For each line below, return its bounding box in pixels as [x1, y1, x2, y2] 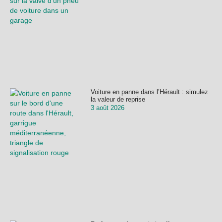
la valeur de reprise [90, 95, 145, 103]
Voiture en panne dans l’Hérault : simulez [90, 88, 208, 96]
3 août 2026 [90, 104, 124, 111]
